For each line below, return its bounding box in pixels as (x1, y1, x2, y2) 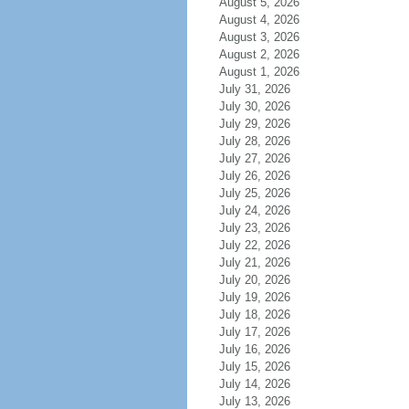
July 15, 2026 (218, 360, 290, 373)
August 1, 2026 (218, 65, 299, 79)
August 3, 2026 (218, 30, 299, 44)
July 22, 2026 (218, 238, 290, 252)
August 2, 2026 (218, 47, 299, 61)
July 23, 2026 (218, 221, 290, 235)
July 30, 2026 (218, 100, 290, 113)
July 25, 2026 (218, 186, 290, 200)
